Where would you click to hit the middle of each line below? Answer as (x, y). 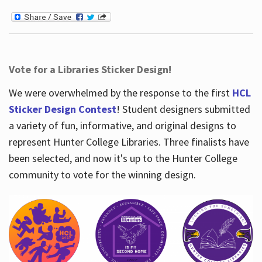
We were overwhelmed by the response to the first (120, 92)
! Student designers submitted (183, 109)
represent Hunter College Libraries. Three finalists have (129, 142)
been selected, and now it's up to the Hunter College (123, 158)
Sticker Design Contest (62, 109)
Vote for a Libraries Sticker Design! (90, 69)
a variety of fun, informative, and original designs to (122, 125)
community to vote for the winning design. (103, 174)
